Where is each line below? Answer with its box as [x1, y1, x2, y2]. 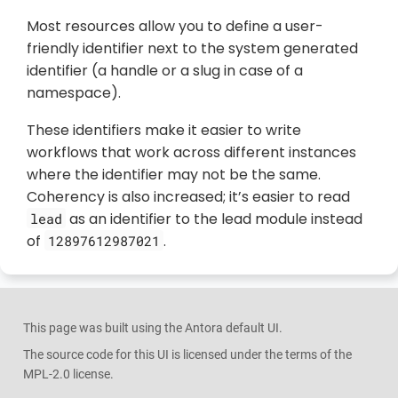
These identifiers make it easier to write [27, 119, 301, 140]
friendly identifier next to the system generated [27, 37, 358, 59]
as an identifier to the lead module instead [65, 208, 362, 229]
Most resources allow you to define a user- [27, 15, 323, 36]
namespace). [27, 82, 121, 103]
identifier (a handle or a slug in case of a [27, 60, 303, 81]
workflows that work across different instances [27, 141, 356, 163]
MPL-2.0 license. [22, 367, 114, 381]
